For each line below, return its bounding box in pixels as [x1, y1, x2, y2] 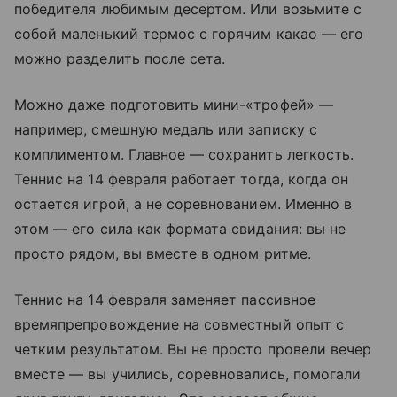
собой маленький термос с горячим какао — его [14, 25, 364, 43]
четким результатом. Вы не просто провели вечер [14, 340, 372, 359]
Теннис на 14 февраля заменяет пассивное [14, 291, 315, 309]
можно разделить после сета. [14, 50, 226, 68]
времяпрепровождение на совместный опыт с [14, 315, 344, 334]
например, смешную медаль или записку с [14, 121, 317, 139]
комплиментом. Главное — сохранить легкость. [14, 145, 354, 164]
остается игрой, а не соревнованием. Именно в [14, 195, 353, 214]
